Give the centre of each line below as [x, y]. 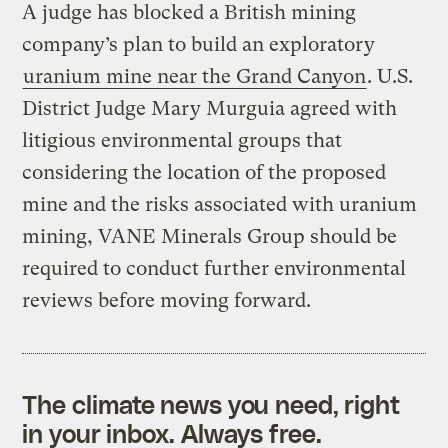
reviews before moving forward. [167, 300]
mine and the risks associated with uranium [220, 204]
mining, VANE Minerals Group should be [210, 236]
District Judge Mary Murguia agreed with [210, 108]
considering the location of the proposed [204, 172]
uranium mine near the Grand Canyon [195, 76]
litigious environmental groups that [182, 140]
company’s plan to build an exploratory [199, 44]
